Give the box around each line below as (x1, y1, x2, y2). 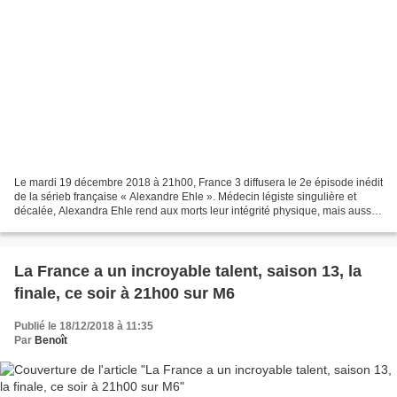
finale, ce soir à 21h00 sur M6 (14, 284, 235, 303)
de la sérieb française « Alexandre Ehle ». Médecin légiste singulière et (14, 191, 356, 204)
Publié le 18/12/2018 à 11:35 (14, 320, 153, 333)
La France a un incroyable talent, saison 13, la (14, 262, 362, 281)
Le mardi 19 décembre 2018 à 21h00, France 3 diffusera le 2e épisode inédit (14, 176, 383, 190)
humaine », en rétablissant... (14, 219, 150, 232)
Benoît (35, 334, 67, 347)
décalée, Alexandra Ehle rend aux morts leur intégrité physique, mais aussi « (14, 205, 383, 218)
